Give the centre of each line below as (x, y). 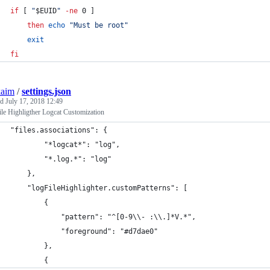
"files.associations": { (59, 130)
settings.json (46, 91)
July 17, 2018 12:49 (34, 101)
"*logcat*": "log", (65, 145)
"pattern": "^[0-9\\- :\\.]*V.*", (103, 217)
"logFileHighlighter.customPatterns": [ (99, 188)
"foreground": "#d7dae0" (84, 231)
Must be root (99, 25)
